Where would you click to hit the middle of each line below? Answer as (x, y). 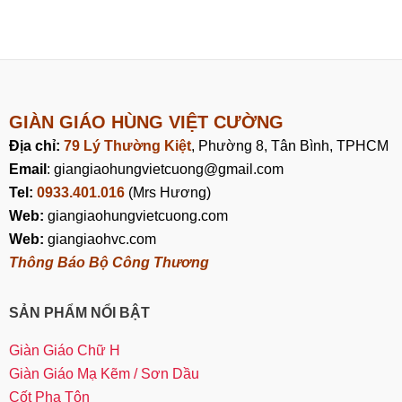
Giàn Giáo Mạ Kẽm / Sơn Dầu (104, 373)
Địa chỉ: (36, 146)
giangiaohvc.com (100, 240)
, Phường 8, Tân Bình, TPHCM (290, 146)
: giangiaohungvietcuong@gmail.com (165, 170)
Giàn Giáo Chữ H (65, 350)
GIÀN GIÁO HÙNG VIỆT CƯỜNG (146, 122)
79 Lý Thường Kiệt (127, 146)
